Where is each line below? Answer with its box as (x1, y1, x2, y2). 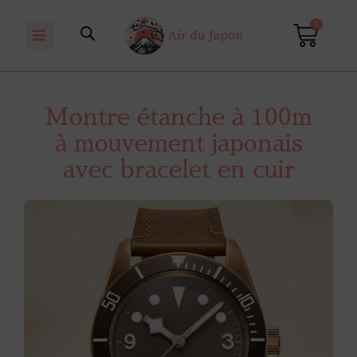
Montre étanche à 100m (45, 105, 312, 130)
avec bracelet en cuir (62, 158, 295, 182)
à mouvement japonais (54, 131, 303, 156)
